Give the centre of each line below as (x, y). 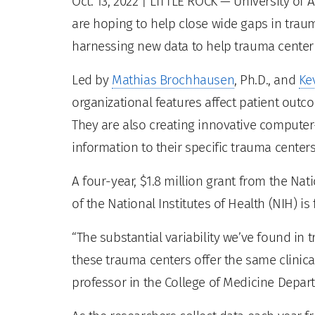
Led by (92, 79)
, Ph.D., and (266, 79)
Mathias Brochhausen (173, 79)
